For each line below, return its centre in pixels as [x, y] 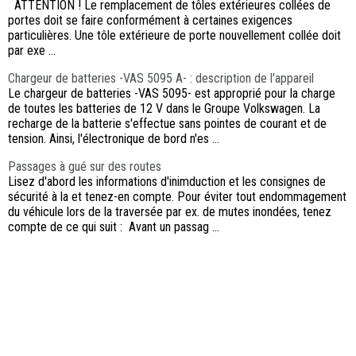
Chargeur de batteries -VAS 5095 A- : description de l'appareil [161, 79]
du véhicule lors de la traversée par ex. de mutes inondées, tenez [170, 212]
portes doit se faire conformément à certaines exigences [150, 21]
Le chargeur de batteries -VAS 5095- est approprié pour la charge [172, 94]
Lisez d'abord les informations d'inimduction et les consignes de [167, 182]
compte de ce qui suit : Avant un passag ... [114, 227]
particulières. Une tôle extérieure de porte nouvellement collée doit [174, 36]
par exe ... [32, 51]
